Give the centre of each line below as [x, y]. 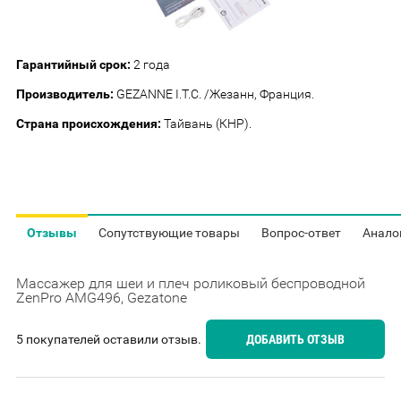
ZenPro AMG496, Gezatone [102, 297]
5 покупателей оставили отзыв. [109, 339]
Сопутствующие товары [169, 232]
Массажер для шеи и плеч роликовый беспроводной [191, 283]
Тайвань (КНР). [206, 123]
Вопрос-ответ [301, 232]
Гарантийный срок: [73, 64]
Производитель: [65, 94]
